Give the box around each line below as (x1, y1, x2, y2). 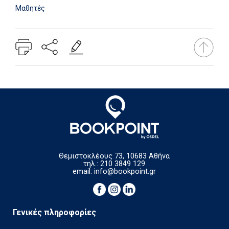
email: (73, 167, 95, 176)
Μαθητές (15, 4, 45, 12)
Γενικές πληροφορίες (13, 208, 96, 217)
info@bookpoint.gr (94, 167, 156, 176)
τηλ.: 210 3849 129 (83, 159, 146, 168)
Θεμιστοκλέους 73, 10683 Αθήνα (59, 152, 170, 161)
